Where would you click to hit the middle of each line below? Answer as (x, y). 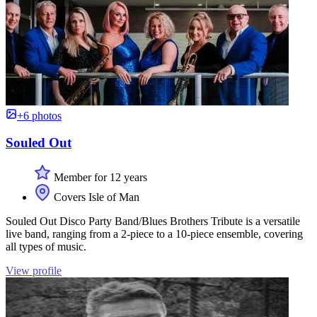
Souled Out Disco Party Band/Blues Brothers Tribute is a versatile (153, 221)
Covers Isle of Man (95, 197)
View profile (34, 271)
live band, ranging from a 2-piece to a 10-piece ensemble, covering (154, 234)
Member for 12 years (99, 178)
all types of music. (46, 247)
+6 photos (39, 115)
